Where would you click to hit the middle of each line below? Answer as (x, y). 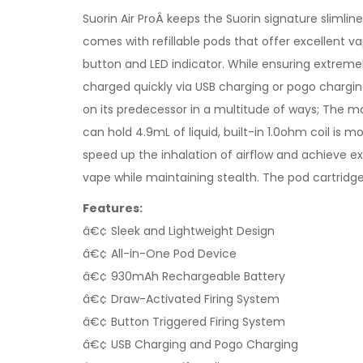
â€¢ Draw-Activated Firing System (181, 299)
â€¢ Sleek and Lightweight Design (179, 231)
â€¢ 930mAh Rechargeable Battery (184, 276)
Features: (113, 208)
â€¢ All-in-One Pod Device (160, 254)
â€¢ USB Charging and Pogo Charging (190, 344)
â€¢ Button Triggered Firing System (184, 322)
